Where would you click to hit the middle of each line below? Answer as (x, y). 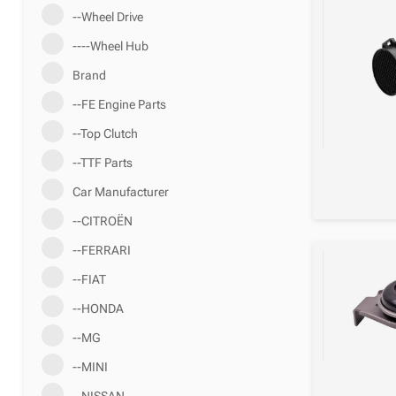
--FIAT (89, 279)
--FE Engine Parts (119, 104)
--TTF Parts (102, 162)
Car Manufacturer (120, 191)
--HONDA (98, 308)
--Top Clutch (105, 133)
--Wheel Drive (107, 16)
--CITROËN (102, 221)
